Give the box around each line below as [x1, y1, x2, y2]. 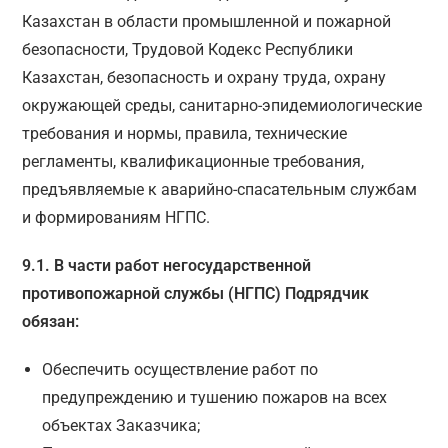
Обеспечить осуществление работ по [42, 360, 319, 380]
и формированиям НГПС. [22, 208, 211, 228]
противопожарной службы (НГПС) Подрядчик [22, 284, 370, 304]
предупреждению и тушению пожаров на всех [42, 388, 388, 408]
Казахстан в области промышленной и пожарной [22, 12, 392, 32]
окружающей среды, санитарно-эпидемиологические [22, 96, 423, 116]
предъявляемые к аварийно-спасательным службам [22, 180, 418, 200]
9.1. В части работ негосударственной [22, 256, 312, 276]
